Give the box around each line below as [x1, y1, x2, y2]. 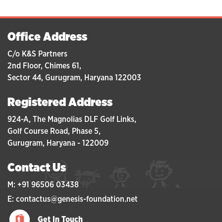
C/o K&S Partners [7, 50, 67, 58]
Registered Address [7, 96, 112, 109]
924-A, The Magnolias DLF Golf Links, [7, 115, 136, 123]
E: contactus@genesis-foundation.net [7, 195, 138, 203]
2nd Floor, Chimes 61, [7, 61, 81, 70]
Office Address [7, 31, 87, 43]
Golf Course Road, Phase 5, [7, 127, 101, 135]
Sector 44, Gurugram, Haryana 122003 [7, 73, 141, 82]
